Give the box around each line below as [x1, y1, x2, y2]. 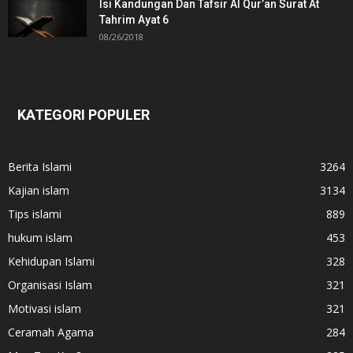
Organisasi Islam [8, 277, 92, 293]
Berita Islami [8, 159, 72, 175]
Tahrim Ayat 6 [99, 13, 169, 27]
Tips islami [8, 206, 61, 222]
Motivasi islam [8, 301, 81, 317]
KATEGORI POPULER [17, 106, 150, 124]
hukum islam [8, 230, 72, 246]
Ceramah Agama [8, 325, 94, 340]
